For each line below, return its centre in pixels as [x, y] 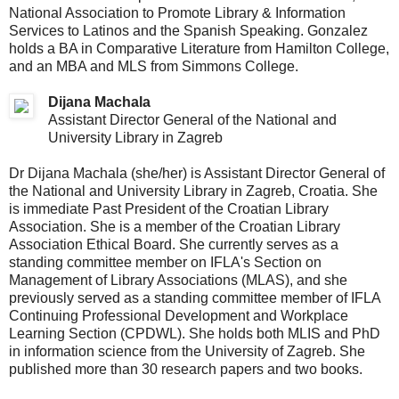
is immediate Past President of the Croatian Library [169, 208]
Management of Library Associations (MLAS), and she [178, 280]
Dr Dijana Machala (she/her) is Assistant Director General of [197, 173]
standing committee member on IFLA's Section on [165, 262]
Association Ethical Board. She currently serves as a [174, 244]
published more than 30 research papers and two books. [186, 369]
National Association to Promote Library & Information [177, 12]
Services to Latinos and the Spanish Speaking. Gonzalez [188, 30]
